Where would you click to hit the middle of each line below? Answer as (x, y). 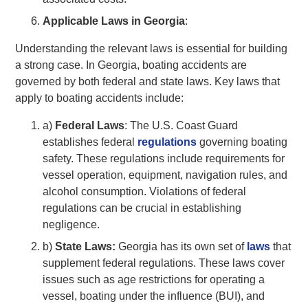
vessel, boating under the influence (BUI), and (154, 296)
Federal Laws (90, 125)
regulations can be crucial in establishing (142, 208)
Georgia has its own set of (181, 246)
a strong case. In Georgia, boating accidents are (131, 65)
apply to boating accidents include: (100, 98)
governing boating (242, 142)
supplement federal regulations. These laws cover (164, 263)
